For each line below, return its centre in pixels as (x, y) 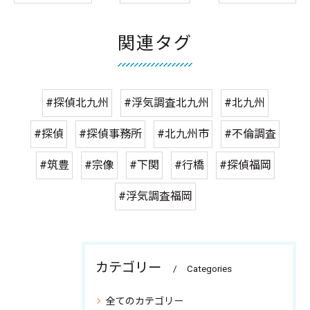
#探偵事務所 (110, 134)
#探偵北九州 (77, 103)
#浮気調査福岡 (155, 197)
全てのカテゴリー (145, 301)
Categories (209, 269)
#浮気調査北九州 (166, 103)
